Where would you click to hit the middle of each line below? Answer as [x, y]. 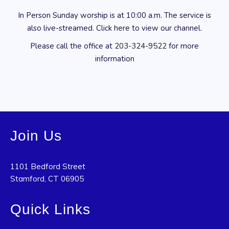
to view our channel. [166, 28]
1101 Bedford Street [48, 166]
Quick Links [50, 209]
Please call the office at [72, 46]
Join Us [36, 136]
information [114, 59]
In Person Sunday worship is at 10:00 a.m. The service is [114, 15]
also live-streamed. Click [71, 28]
